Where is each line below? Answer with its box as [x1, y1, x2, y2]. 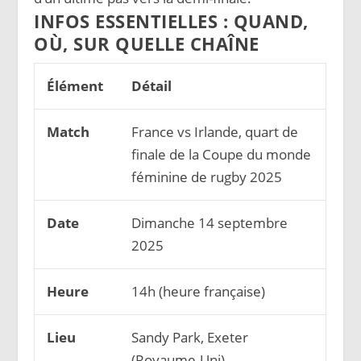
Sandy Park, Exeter [131, 328, 248, 347]
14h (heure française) [131, 282, 265, 301]
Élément [46, 77, 103, 96]
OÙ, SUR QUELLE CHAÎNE [34, 31, 259, 56]
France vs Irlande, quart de [131, 122, 298, 142]
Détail [131, 77, 172, 96]
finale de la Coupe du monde [131, 145, 311, 164]
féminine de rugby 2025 [131, 168, 282, 187]
